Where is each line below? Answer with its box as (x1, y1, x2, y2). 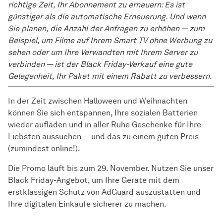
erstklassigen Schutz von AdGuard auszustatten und (8, 187, 201, 197)
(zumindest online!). (8, 144, 80, 154)
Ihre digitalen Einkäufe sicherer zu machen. (8, 199, 166, 209)
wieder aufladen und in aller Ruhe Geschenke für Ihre (8, 120, 201, 130)
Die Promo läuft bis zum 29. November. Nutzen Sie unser (8, 164, 214, 173)
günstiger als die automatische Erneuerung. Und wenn (8, 12, 206, 22)
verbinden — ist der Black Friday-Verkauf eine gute (8, 59, 192, 69)
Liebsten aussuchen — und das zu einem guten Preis (8, 132, 199, 142)
